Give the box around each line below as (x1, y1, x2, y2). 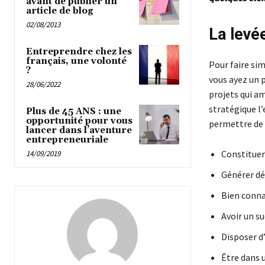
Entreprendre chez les (26, 46, 132, 58)
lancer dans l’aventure (26, 125, 132, 137)
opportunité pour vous (26, 115, 132, 127)
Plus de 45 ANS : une (26, 106, 121, 118)
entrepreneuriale (26, 134, 108, 146)
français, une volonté (26, 56, 127, 67)
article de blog (26, 5, 93, 17)
